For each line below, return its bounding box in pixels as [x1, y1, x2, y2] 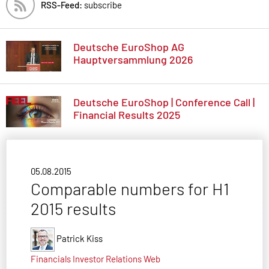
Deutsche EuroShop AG [73, 40, 184, 53]
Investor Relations [73, 253, 142, 265]
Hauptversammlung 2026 [73, 52, 193, 66]
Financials [31, 253, 71, 265]
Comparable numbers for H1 [31, 178, 229, 199]
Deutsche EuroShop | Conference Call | [73, 95, 255, 109]
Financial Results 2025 [73, 108, 180, 122]
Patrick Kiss [55, 232, 103, 244]
